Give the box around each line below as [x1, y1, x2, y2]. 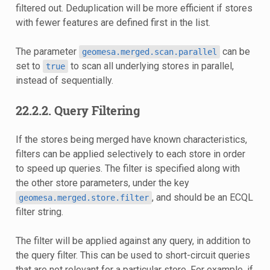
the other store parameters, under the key [15, 177, 189, 189]
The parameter [15, 45, 79, 57]
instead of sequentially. [15, 74, 113, 86]
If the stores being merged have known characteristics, [15, 133, 247, 145]
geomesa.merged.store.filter [18, 192, 149, 202]
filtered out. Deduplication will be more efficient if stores [15, 2, 253, 14]
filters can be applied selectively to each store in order [15, 148, 245, 160]
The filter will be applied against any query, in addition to [15, 234, 251, 246]
